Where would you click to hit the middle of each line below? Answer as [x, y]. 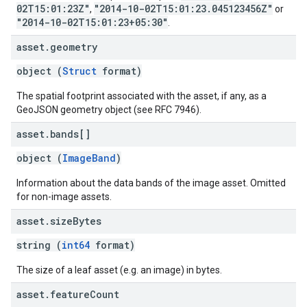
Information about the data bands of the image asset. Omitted [151, 183]
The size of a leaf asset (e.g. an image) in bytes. [119, 270]
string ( [39, 245]
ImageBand [89, 158]
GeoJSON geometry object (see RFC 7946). [109, 110]
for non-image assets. [64, 197]
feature [70, 294]
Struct [79, 71]
